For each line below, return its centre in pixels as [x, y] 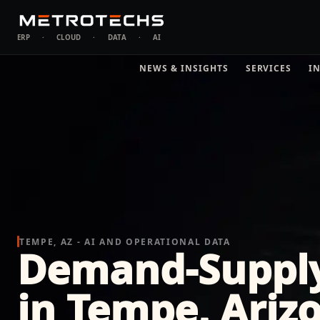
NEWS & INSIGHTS [184, 68]
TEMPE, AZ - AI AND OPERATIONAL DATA [125, 241]
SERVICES [269, 68]
